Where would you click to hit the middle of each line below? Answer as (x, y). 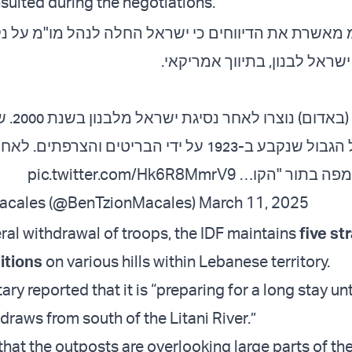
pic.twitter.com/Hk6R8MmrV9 (132, 174)
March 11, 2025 (254, 203)
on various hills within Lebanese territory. (186, 262)
